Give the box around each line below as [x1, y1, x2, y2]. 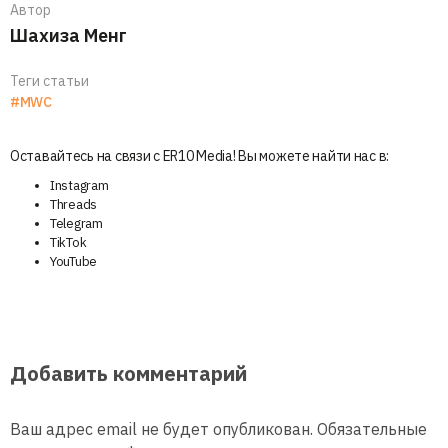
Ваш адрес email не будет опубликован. [10, 419, 313, 440]
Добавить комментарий [10, 360, 247, 388]
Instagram [50, 177, 109, 195]
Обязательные [317, 419, 427, 440]
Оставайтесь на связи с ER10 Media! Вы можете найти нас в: [10, 147, 390, 166]
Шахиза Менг [10, 24, 127, 48]
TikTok [50, 234, 87, 252]
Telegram [50, 215, 103, 233]
